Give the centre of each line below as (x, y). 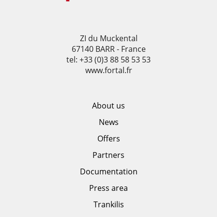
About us (108, 105)
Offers (108, 138)
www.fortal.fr (108, 70)
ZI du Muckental (108, 38)
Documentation (108, 171)
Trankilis (108, 204)
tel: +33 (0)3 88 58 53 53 (108, 59)
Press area (108, 188)
